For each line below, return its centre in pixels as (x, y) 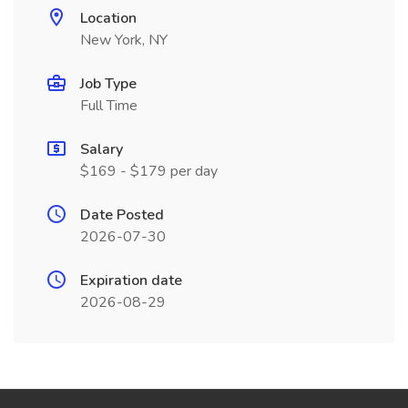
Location (108, 18)
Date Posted (122, 215)
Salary (102, 149)
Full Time (109, 106)
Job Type (108, 84)
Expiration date (131, 280)
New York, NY (124, 40)
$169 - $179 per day (149, 171)
